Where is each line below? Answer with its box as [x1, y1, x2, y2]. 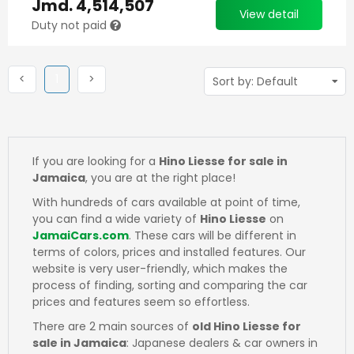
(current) [58, 70, 110, 86]
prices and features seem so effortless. [32, 294, 250, 310]
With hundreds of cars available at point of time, [32, 194, 300, 210]
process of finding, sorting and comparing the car [32, 277, 307, 293]
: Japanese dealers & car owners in [126, 335, 318, 351]
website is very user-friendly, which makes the [32, 261, 288, 277]
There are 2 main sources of [32, 318, 192, 334]
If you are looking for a [32, 153, 159, 169]
